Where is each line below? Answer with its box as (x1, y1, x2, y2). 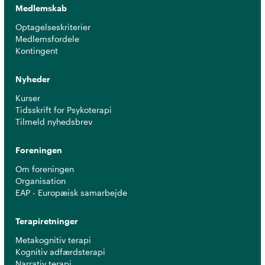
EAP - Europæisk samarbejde (15, 188, 128, 198)
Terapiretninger (15, 216, 79, 227)
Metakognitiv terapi (15, 235, 92, 245)
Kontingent (15, 46, 59, 56)
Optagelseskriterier (15, 22, 91, 33)
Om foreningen (15, 164, 75, 174)
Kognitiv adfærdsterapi (15, 247, 106, 257)
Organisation (15, 176, 66, 186)
